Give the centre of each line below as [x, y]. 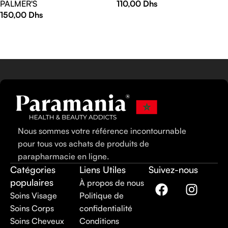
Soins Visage [34, 195]
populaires [32, 182]
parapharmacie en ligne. [63, 156]
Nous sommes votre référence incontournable [102, 131]
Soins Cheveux [37, 221]
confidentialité [106, 208]
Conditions [99, 221]
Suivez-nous [173, 169]
